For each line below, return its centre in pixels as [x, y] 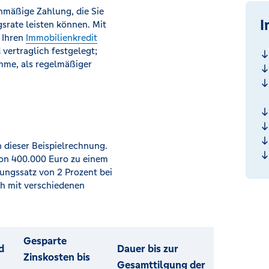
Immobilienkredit [62, 38]
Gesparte [45, 240]
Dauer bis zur [148, 248]
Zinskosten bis [57, 257]
